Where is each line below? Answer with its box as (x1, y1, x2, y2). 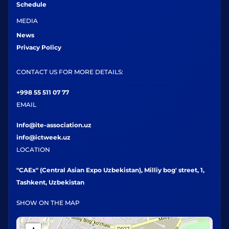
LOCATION (16, 146, 50, 153)
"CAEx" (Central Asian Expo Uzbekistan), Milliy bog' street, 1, (16, 166, 204, 174)
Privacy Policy (16, 43, 61, 51)
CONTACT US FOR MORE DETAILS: (16, 68, 123, 76)
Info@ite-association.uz (16, 121, 91, 129)
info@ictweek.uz (16, 133, 71, 141)
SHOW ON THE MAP (16, 199, 80, 207)
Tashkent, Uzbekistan (16, 178, 84, 186)
